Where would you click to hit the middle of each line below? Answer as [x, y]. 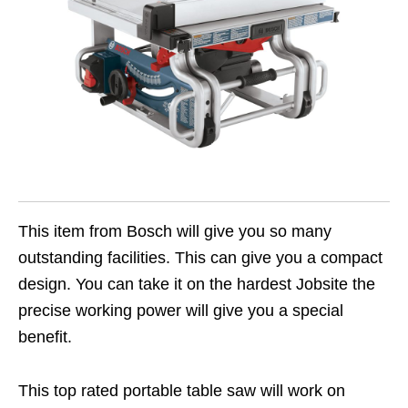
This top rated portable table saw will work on [182, 391]
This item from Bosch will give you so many [175, 232]
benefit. [45, 337]
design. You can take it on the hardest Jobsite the [197, 285]
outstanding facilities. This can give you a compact [200, 258]
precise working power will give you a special [181, 311]
